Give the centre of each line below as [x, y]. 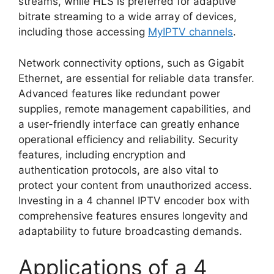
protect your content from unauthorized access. [135, 185]
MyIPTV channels [191, 32]
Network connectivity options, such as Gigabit [131, 63]
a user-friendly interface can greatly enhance [129, 124]
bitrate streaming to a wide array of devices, [128, 17]
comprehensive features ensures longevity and [133, 216]
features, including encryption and [102, 154]
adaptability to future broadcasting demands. [130, 231]
